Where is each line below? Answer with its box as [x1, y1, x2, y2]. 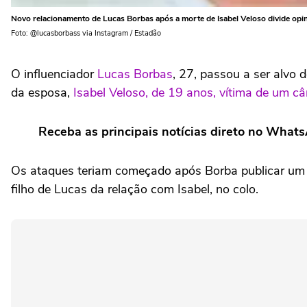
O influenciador [11, 66, 97, 82]
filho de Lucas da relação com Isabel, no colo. [11, 181, 262, 197]
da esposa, [11, 84, 73, 101]
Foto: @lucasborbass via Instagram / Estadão [11, 28, 161, 38]
